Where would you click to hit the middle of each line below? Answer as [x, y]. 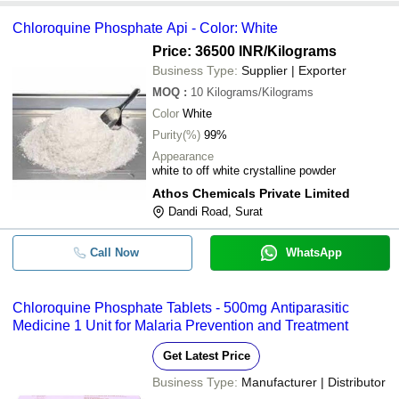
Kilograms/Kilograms [260, 92]
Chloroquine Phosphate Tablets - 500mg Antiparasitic [181, 308]
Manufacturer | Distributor [313, 382]
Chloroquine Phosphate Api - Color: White [145, 28]
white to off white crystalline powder [244, 171]
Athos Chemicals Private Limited [251, 193]
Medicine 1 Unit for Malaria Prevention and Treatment [180, 326]
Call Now [114, 252]
